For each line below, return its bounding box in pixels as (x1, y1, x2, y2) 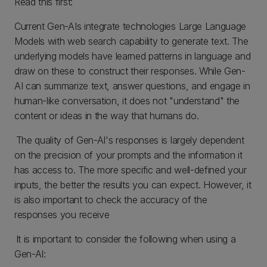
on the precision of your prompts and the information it (14, 149, 243, 161)
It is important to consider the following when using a (14, 233, 236, 245)
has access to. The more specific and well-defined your (14, 164, 247, 176)
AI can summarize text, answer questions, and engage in (14, 80, 250, 92)
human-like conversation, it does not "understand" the (14, 95, 240, 107)
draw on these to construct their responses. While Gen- (14, 65, 246, 77)
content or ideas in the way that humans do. (14, 110, 199, 122)
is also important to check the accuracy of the (14, 194, 207, 206)
